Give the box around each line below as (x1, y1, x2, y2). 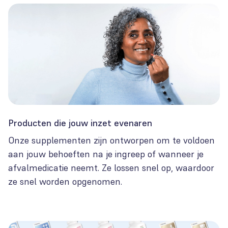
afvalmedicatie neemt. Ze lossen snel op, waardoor (8, 162, 214, 174)
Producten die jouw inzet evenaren (8, 117, 152, 129)
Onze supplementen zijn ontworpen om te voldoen (8, 134, 215, 147)
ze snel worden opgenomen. (8, 176, 122, 188)
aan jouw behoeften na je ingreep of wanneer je (8, 148, 204, 160)
